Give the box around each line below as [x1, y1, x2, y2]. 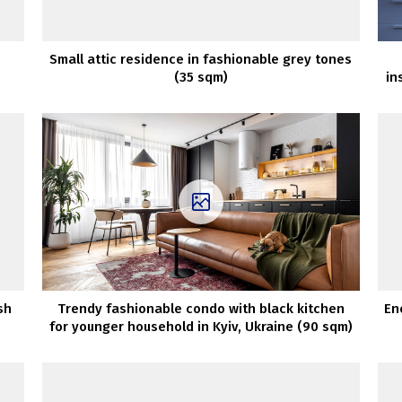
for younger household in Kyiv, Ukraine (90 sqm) [48, 319, 353, 336]
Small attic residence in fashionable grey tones [49, 50, 353, 67]
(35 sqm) [173, 68, 228, 85]
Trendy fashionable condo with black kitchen [57, 301, 345, 318]
